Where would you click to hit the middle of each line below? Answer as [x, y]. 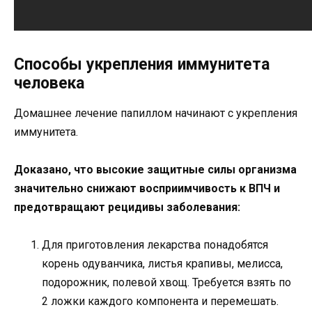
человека [49, 83]
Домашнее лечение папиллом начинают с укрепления [156, 113]
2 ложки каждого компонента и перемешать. [160, 302]
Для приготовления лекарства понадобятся [155, 245]
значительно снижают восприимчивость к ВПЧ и [147, 189]
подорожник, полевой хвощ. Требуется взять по [166, 283]
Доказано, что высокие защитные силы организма [155, 170]
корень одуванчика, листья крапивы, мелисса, [162, 264]
